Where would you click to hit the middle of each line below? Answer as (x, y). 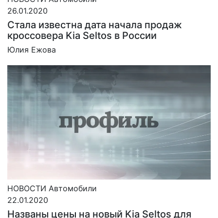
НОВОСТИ (27, 188)
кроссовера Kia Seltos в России (82, 35)
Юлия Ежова (32, 49)
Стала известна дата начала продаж (95, 25)
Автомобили (73, 188)
